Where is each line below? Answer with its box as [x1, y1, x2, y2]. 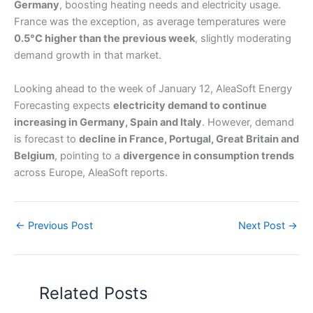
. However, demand [202, 115, 294, 129]
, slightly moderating [195, 32, 291, 45]
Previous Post [25, 219, 93, 232]
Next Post [238, 219, 288, 232]
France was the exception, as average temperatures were [14, 15, 286, 29]
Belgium [14, 149, 54, 162]
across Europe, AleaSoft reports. [14, 166, 168, 179]
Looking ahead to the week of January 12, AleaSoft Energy [14, 82, 292, 95]
